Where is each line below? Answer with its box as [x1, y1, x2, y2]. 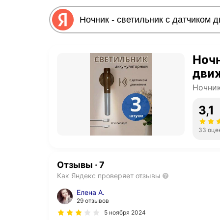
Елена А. [77, 188, 105, 197]
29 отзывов [77, 197, 109, 205]
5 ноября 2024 [104, 209, 146, 217]
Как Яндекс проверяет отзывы [57, 171, 161, 180]
